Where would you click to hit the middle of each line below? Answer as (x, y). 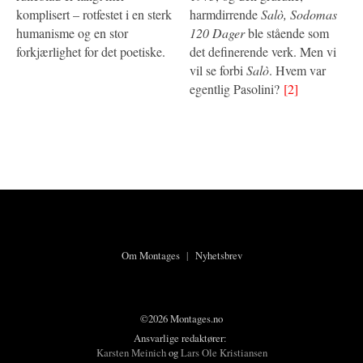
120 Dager (217, 32)
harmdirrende (225, 14)
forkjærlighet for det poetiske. (91, 51)
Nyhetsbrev (218, 255)
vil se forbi (218, 70)
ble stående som (287, 32)
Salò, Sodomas (299, 14)
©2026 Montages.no (181, 318)
